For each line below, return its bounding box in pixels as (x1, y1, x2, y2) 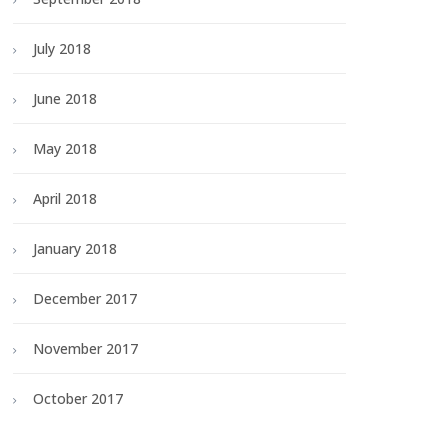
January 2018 (33, 239, 117, 259)
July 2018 (33, 39, 91, 59)
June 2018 (33, 89, 97, 109)
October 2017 (33, 389, 123, 409)
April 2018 (33, 189, 97, 209)
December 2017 (33, 289, 137, 309)
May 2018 (33, 139, 97, 159)
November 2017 (33, 339, 138, 359)
